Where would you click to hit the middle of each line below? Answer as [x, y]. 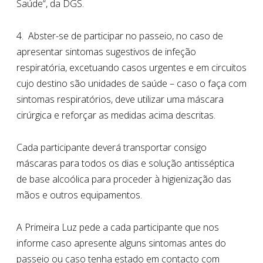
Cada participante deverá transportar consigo [112, 147]
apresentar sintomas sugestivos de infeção [106, 51]
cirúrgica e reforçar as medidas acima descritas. [116, 115]
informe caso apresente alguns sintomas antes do [121, 243]
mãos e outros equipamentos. [79, 195]
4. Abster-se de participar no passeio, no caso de [120, 36]
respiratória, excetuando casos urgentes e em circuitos [131, 67]
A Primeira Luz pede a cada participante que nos [118, 227]
